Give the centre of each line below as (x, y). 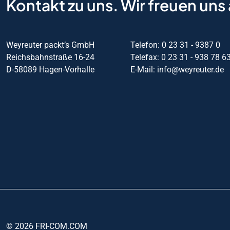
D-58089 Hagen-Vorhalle (50, 69)
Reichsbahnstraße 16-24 (50, 57)
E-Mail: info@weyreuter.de (177, 69)
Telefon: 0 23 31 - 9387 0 (175, 45)
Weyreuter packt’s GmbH (50, 45)
